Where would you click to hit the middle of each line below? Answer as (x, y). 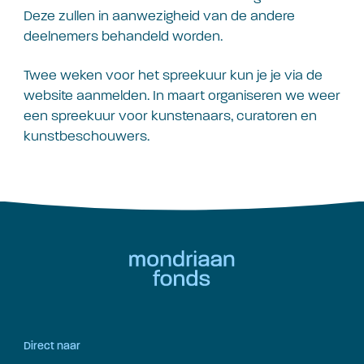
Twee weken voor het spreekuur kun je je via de (173, 75)
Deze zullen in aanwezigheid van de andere (159, 16)
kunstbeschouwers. (87, 136)
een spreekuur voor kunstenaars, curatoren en (170, 115)
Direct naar (52, 346)
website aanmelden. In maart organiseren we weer (182, 95)
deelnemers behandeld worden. (123, 37)
